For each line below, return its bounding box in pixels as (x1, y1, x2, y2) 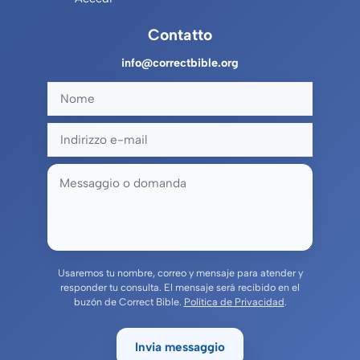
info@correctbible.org (121, 55, 239, 70)
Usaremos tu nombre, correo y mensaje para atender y (57, 266, 303, 279)
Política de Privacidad (183, 295, 284, 308)
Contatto (148, 24, 212, 44)
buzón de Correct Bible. (73, 295, 184, 308)
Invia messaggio (135, 339, 225, 354)
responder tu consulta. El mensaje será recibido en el (60, 280, 300, 293)
